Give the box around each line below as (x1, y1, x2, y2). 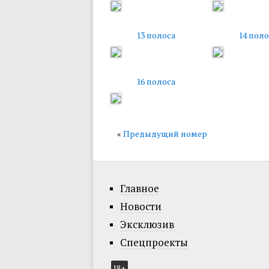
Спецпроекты (119, 235, 188, 249)
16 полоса (136, 76, 175, 87)
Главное (119, 181, 159, 195)
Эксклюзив (119, 217, 174, 231)
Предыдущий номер (122, 128, 207, 139)
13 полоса (136, 29, 175, 41)
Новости (119, 199, 162, 213)
